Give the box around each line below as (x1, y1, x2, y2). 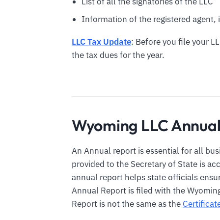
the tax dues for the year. (72, 49, 165, 60)
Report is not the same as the (72, 198, 183, 210)
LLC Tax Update (72, 36, 131, 47)
